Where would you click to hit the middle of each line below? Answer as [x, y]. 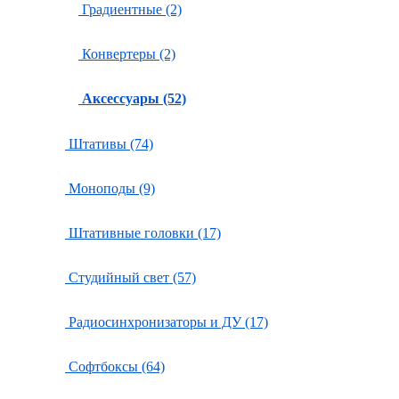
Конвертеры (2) [127, 54]
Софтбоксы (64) [115, 366]
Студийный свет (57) [130, 277]
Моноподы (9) [110, 188]
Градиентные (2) [130, 9]
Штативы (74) [109, 144]
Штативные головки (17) [143, 233]
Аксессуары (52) [134, 98]
